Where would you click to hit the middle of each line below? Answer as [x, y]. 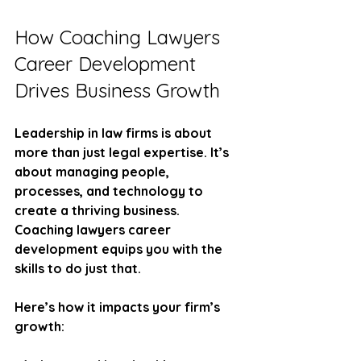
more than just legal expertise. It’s [123, 152]
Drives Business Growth [117, 90]
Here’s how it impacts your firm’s [119, 307]
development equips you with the [120, 249]
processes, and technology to [110, 191]
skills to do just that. [78, 268]
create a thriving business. [99, 210]
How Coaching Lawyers [120, 37]
